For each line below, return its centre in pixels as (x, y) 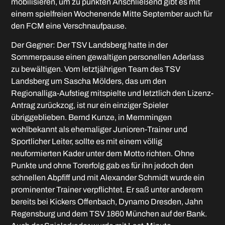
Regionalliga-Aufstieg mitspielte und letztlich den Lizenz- (113, 93)
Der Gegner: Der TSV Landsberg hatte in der (90, 45)
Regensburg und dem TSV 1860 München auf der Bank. (109, 214)
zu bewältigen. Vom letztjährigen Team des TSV (96, 69)
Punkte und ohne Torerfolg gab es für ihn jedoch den (102, 166)
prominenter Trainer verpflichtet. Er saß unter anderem (107, 190)
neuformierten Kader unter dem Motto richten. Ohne (103, 154)
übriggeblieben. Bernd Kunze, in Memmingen (92, 118)
